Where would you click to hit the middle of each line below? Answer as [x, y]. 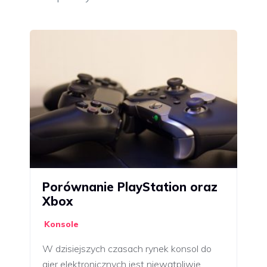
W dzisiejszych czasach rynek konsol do [127, 248]
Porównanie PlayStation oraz [130, 187]
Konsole [61, 224]
